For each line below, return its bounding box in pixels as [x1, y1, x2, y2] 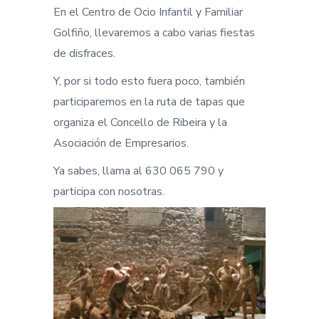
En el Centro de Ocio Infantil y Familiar [53, 4, 243, 20]
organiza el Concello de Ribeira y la [53, 115, 227, 130]
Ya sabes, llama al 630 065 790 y [53, 163, 224, 179]
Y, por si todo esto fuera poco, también [53, 73, 245, 89]
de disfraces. [53, 46, 115, 61]
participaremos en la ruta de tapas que [53, 94, 245, 110]
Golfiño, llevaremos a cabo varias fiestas [53, 25, 255, 41]
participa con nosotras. [53, 184, 164, 199]
